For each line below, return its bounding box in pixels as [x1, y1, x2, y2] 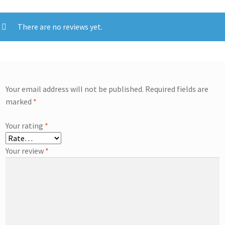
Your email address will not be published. [6, 84, 144, 94]
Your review [6, 145, 46, 156]
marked [6, 96, 34, 107]
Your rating [6, 120, 45, 131]
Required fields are [145, 84, 209, 94]
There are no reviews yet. [18, 21, 103, 32]
